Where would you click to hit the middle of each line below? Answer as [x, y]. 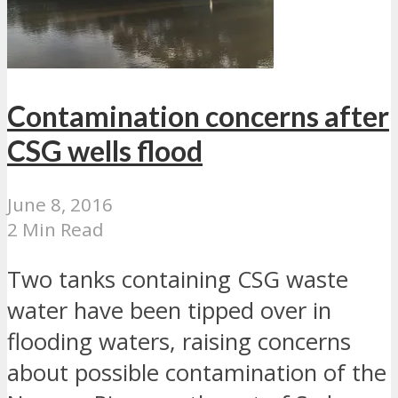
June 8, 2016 [60, 204]
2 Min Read [56, 229]
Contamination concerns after [198, 116]
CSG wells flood [105, 151]
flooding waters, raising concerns [179, 342]
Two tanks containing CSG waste [178, 280]
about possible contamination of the [197, 373]
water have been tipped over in [169, 311]
